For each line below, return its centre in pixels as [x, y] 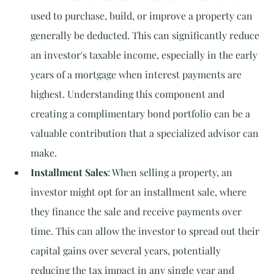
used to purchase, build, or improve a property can [143, 16]
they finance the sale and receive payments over [137, 211]
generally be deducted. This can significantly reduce [146, 35]
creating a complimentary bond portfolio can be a [142, 113]
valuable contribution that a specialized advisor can [146, 133]
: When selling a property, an [171, 172]
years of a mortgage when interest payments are [137, 74]
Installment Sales [69, 172]
